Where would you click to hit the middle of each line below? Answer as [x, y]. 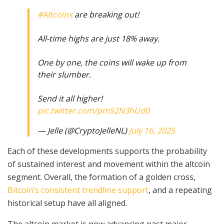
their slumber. [64, 74]
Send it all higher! [70, 98]
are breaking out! [106, 14]
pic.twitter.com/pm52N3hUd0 [93, 110]
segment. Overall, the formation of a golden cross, [101, 177]
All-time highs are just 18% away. [98, 38]
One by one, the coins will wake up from [112, 62]
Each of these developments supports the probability [107, 151]
